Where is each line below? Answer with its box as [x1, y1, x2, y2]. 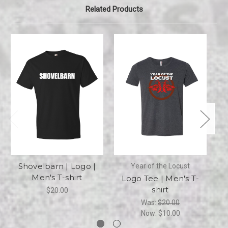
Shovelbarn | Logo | [18, 161, 96, 171]
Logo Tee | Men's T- [121, 173, 199, 183]
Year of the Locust [131, 161, 190, 170]
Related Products [85, 5, 143, 14]
